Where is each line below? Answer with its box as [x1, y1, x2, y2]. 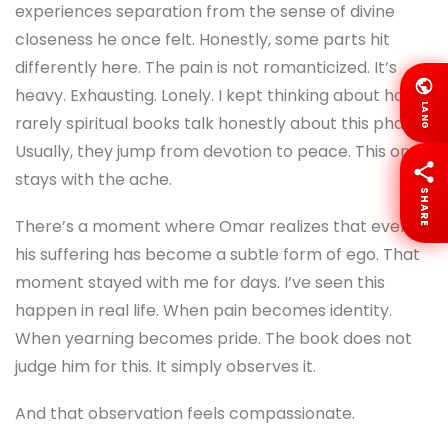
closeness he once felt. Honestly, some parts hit [15, 28, 390, 52]
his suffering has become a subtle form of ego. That [15, 243, 420, 267]
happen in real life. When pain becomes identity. [15, 299, 392, 323]
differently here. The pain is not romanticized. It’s [15, 56, 397, 80]
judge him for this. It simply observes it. [15, 355, 316, 379]
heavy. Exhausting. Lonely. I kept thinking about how [15, 84, 417, 108]
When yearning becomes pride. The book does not [15, 327, 412, 351]
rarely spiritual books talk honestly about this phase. [15, 112, 425, 136]
